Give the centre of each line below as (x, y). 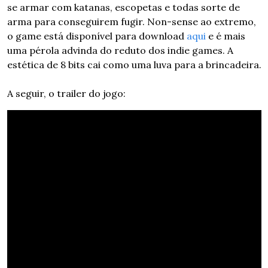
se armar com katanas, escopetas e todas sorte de (123, 7)
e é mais (225, 36)
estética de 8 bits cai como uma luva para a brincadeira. (134, 65)
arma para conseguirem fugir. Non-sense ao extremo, (131, 22)
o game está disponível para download (97, 36)
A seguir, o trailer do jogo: (66, 94)
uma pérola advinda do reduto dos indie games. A (120, 51)
